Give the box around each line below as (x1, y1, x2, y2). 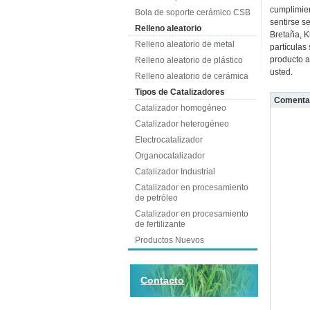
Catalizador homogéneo (134, 103, 226, 113)
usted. (269, 67, 293, 77)
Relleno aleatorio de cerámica (134, 71, 248, 81)
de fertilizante (134, 219, 185, 229)
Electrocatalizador (134, 135, 203, 145)
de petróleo (134, 193, 178, 203)
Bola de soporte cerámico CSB (134, 8, 250, 17)
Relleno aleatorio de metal (134, 39, 235, 49)
